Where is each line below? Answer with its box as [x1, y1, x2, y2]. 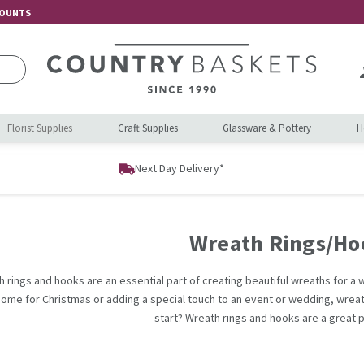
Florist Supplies [7, 121, 73, 135]
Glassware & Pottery [223, 121, 312, 135]
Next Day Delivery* [135, 161, 224, 175]
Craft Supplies [117, 121, 178, 135]
